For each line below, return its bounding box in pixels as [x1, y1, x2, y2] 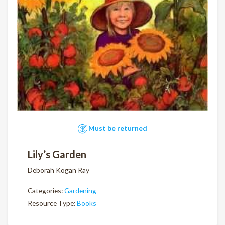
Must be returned [87, 123, 147, 132]
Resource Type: [28, 198, 77, 207]
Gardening [64, 186, 96, 195]
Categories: [28, 186, 64, 195]
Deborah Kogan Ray [28, 165, 89, 174]
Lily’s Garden [28, 148, 86, 160]
